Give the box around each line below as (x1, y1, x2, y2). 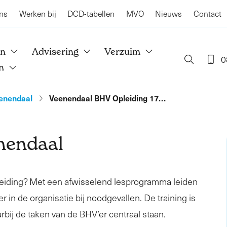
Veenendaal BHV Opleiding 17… (49, 92, 166, 103)
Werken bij (19, 8, 56, 19)
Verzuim (104, 46, 141, 57)
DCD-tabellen (67, 8, 115, 19)
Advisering (31, 46, 79, 57)
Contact (193, 8, 221, 19)
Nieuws (155, 8, 182, 19)
